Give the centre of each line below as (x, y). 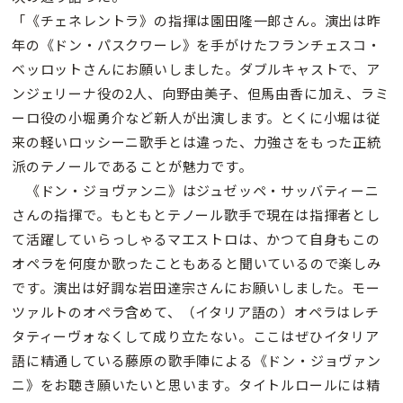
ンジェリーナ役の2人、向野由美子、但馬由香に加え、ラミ (201, 93)
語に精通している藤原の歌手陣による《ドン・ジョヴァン (197, 360)
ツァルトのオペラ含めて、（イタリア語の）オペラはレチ (196, 311)
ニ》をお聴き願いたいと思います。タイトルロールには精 (196, 384)
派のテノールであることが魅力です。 (132, 166)
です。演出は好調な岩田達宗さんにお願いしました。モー (196, 287)
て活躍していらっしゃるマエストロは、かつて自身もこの (196, 238)
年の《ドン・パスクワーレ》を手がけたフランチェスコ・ (197, 44)
